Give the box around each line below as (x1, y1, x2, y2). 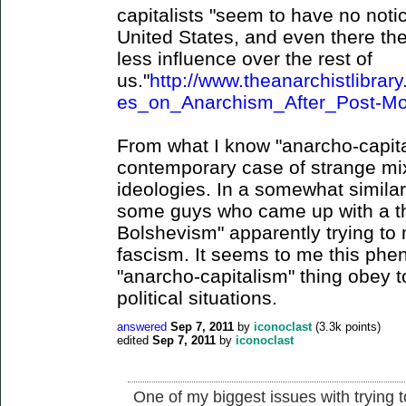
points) (342, 319, 381, 333)
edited (117, 333, 149, 347)
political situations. (117, 286, 277, 308)
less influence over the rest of (117, 47, 372, 69)
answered (117, 319, 167, 333)
